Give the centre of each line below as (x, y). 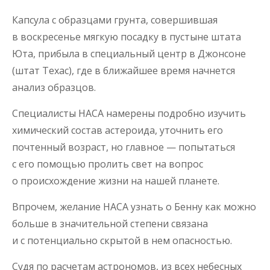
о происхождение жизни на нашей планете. (116, 181)
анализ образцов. (54, 87)
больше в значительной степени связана (110, 223)
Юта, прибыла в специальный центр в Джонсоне (129, 53)
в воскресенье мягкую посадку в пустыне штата (127, 36)
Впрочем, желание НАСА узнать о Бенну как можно (134, 206)
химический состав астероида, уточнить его (118, 130)
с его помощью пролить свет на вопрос (108, 164)
